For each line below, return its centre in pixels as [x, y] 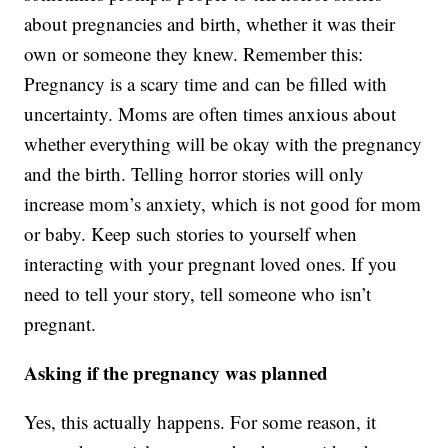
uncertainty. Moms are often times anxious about [210, 114]
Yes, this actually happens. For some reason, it [200, 422]
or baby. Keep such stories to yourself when [191, 234]
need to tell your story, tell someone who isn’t [198, 294]
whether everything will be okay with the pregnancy [223, 144]
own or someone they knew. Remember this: [194, 54]
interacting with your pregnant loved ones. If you [211, 264]
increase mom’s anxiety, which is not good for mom [223, 204]
